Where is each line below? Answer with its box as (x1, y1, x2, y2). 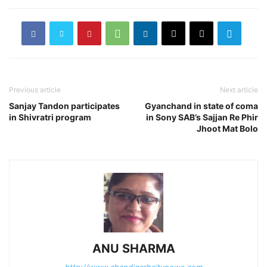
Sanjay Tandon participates (9, 101, 120, 111)
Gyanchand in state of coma (145, 101, 258, 111)
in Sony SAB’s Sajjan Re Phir (146, 112, 258, 123)
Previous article (9, 85, 61, 95)
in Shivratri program (9, 112, 91, 123)
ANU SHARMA (92, 241, 175, 256)
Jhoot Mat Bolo (195, 123, 258, 134)
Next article (220, 85, 258, 95)
